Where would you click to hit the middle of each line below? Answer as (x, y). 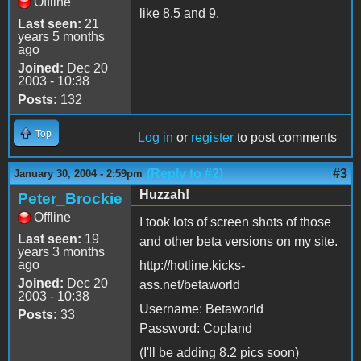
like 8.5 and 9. (179, 13)
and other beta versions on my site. (239, 241)
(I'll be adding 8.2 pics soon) (219, 352)
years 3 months (61, 251)
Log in (156, 137)
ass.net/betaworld (190, 284)
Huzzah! (164, 194)
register (212, 137)
